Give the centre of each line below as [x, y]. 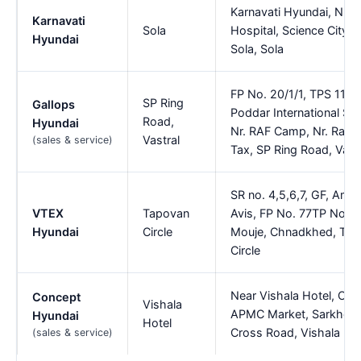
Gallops [54, 104]
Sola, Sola [257, 48]
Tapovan [166, 213]
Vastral [161, 139]
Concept [56, 297]
